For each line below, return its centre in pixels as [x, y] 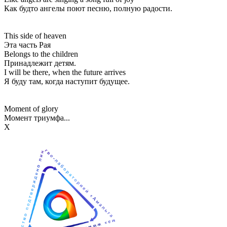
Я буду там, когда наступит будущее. [67, 81]
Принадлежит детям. [40, 63]
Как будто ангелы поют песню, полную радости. [88, 8]
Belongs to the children [41, 54]
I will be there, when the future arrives [65, 72]
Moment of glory [31, 108]
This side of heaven [35, 35]
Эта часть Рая [27, 45]
